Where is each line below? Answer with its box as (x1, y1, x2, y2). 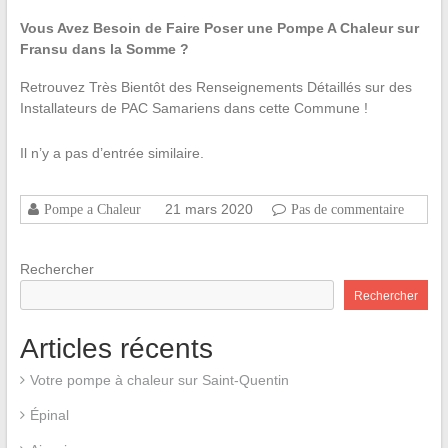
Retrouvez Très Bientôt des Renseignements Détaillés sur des (19, 79, 412, 95)
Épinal (29, 407, 69, 423)
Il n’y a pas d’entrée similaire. (19, 145, 204, 161)
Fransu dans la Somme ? (19, 41, 189, 57)
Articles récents (19, 333, 213, 364)
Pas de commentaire (290, 202, 404, 216)
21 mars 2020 (164, 201, 253, 217)
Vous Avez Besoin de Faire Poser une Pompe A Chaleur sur (19, 20, 419, 36)
